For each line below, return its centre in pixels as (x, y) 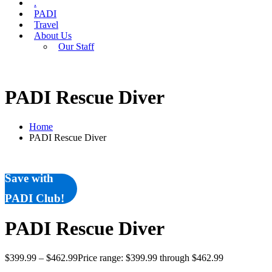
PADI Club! (35, 199)
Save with (29, 178)
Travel (46, 25)
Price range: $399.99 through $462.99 (151, 258)
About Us (53, 36)
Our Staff (76, 47)
